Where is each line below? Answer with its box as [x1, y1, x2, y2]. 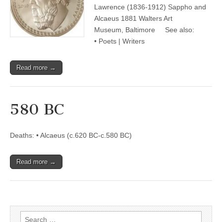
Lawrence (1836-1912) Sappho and [94, 3, 206, 11]
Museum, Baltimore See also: [94, 26, 194, 34]
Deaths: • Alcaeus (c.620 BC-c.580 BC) [10, 131, 132, 139]
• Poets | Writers [94, 37, 145, 45]
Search [20, 212, 42, 220]
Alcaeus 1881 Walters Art [94, 14, 172, 22]
